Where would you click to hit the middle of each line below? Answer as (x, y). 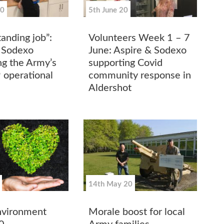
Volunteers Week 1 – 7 (139, 38)
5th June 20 (108, 10)
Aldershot (110, 88)
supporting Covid (126, 63)
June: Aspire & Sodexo (138, 50)
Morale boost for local (137, 212)
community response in (140, 75)
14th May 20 (111, 184)
